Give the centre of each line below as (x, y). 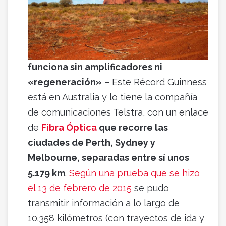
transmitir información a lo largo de (104, 203)
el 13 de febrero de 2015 (80, 188)
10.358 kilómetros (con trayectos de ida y (116, 218)
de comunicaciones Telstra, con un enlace (118, 112)
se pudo (150, 188)
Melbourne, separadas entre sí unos (108, 158)
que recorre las (132, 128)
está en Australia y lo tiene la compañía (112, 97)
